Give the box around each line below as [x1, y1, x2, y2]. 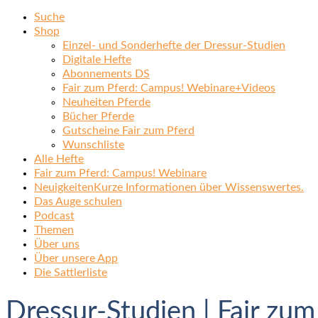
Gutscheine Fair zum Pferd [62, 125, 194, 136]
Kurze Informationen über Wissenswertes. [94, 182, 304, 193]
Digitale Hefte [62, 54, 131, 65]
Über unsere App [34, 253, 118, 264]
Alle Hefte [34, 153, 84, 165]
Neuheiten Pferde [62, 97, 150, 108]
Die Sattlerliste [34, 267, 107, 278]
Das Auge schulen [34, 196, 122, 207]
